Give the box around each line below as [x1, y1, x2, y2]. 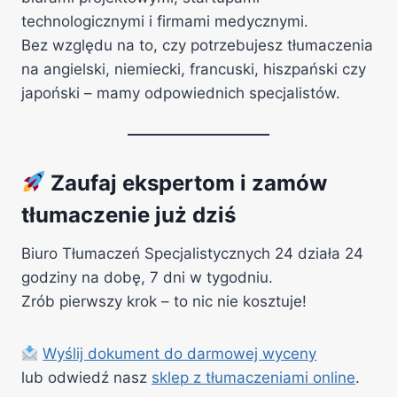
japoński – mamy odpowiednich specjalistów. [21, 84, 340, 102]
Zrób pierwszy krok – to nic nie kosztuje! [21, 292, 307, 310]
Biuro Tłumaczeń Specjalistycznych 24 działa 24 [21, 245, 363, 262]
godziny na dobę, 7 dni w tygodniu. [21, 269, 273, 286]
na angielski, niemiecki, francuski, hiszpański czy [21, 60, 366, 78]
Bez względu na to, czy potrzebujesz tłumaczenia [21, 36, 373, 54]
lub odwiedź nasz [21, 369, 152, 386]
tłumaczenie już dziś [21, 202, 236, 228]
